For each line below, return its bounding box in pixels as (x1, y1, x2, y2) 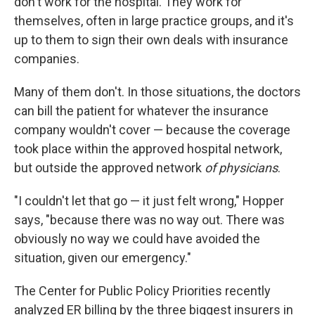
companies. (14, 51, 79, 66)
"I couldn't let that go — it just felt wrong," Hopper (14, 193, 284, 208)
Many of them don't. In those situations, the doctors (14, 84, 301, 99)
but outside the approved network (14, 160, 205, 175)
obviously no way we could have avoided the (14, 231, 260, 246)
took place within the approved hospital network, (14, 141, 282, 156)
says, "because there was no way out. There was (14, 212, 285, 227)
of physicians (205, 160, 278, 175)
